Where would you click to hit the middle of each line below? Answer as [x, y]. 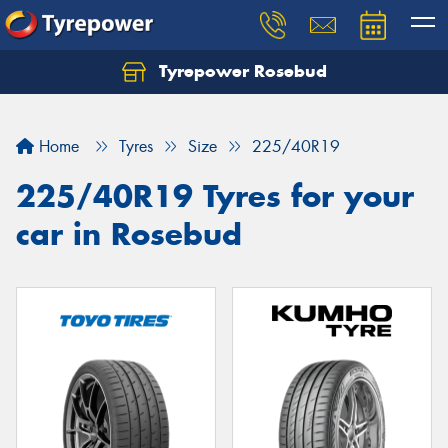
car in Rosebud [129, 234]
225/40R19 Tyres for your [215, 196]
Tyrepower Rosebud [240, 71]
